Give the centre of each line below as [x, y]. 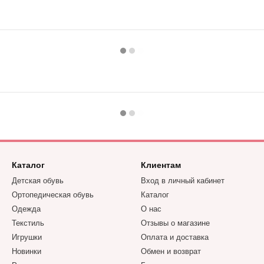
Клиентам [161, 165]
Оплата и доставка [175, 237]
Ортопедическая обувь [53, 195]
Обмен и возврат [171, 251]
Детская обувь [38, 181]
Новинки [27, 251]
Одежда [26, 209]
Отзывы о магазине [175, 223]
